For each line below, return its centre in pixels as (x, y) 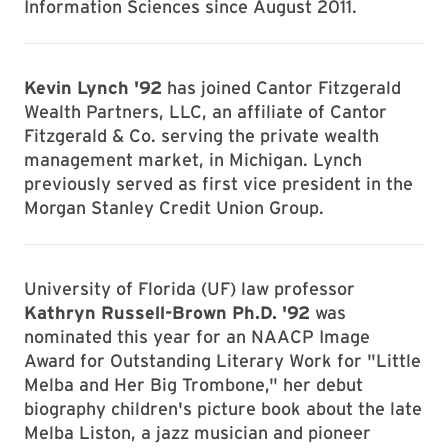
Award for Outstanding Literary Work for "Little (222, 360)
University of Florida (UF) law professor (189, 288)
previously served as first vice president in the (218, 183)
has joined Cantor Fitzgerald (281, 87)
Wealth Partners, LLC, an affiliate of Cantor (205, 111)
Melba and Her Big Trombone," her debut (193, 384)
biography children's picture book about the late (223, 408)
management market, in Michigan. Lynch (193, 159)
